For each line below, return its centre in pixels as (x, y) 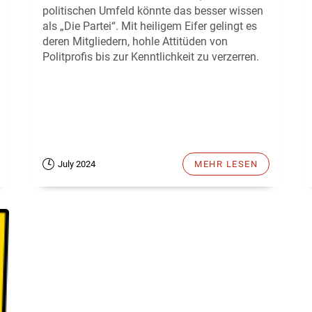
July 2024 (77, 164)
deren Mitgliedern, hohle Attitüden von (135, 42)
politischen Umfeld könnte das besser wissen (153, 11)
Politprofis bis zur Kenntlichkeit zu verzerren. (151, 57)
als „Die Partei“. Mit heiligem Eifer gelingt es (150, 26)
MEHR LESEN (226, 164)
